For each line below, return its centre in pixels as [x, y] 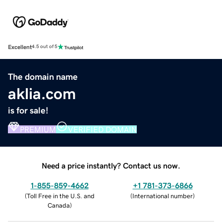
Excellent [20, 47]
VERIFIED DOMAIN [102, 129]
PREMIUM [38, 129]
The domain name [43, 77]
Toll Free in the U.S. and [60, 196]
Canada [58, 205]
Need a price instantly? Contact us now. [111, 165]
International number [163, 196]
